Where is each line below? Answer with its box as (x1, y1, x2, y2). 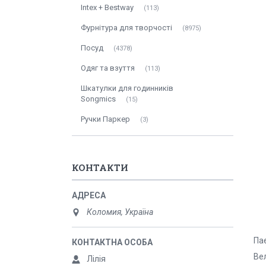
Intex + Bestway (81, 3, 134, 12)
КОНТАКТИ (72, 161, 128, 173)
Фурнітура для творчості (81, 23, 172, 32)
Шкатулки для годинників (81, 84, 173, 93)
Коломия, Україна (87, 207, 153, 217)
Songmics (81, 94, 116, 103)
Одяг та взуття (81, 64, 135, 72)
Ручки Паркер (81, 115, 130, 123)
